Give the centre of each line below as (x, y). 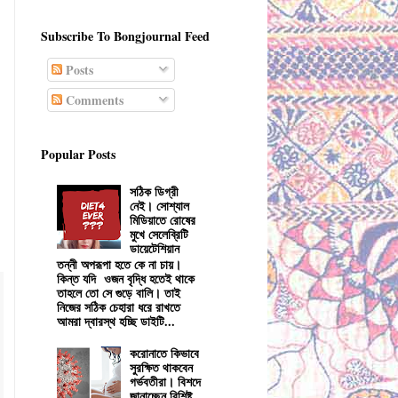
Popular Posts (78, 154)
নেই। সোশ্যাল (160, 205)
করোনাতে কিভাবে (165, 353)
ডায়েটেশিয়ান (155, 248)
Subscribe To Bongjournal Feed (125, 36)
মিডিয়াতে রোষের (163, 219)
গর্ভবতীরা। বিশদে (166, 381)
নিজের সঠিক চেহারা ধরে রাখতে (118, 307)
